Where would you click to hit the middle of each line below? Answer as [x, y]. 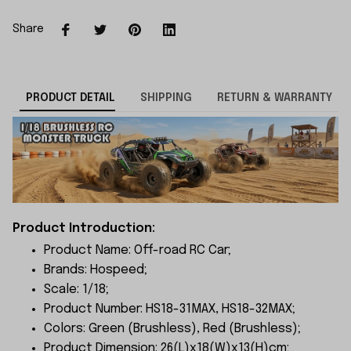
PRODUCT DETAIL [70, 98]
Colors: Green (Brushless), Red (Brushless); [172, 328]
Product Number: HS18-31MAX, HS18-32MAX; [170, 309]
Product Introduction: [84, 228]
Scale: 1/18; [76, 289]
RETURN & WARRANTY [274, 98]
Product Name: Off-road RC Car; [138, 250]
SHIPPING [166, 98]
